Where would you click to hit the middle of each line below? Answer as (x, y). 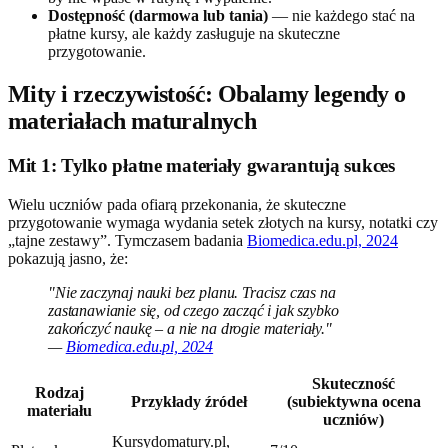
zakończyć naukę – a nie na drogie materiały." (190, 328)
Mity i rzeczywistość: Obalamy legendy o (207, 94)
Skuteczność (353, 383)
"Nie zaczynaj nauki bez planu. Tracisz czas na (192, 292)
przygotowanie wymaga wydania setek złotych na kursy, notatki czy (223, 222)
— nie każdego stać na (341, 16)
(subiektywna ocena (353, 401)
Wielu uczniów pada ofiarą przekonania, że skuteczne (177, 204)
